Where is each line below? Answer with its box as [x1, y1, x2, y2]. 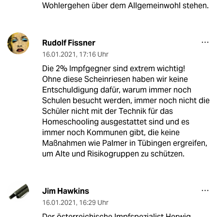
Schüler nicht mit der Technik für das [42, 106, 173, 117]
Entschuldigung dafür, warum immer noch [42, 85, 191, 95]
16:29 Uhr [78, 198, 108, 207]
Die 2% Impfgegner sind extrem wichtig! [42, 63, 185, 74]
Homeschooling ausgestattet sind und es [42, 117, 189, 127]
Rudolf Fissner [42, 38, 95, 48]
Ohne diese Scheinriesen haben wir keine [42, 74, 188, 85]
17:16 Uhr [78, 50, 108, 59]
